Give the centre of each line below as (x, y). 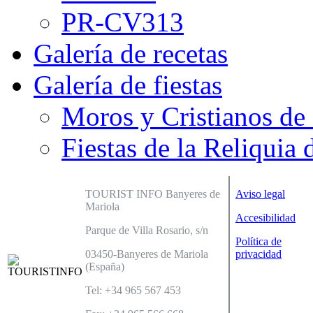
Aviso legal (260, 194)
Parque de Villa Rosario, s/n (147, 231)
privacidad (259, 254)
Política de (259, 242)
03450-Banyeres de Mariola (147, 254)
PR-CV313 (123, 22)
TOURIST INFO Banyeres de (153, 194)
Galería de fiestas (128, 85)
